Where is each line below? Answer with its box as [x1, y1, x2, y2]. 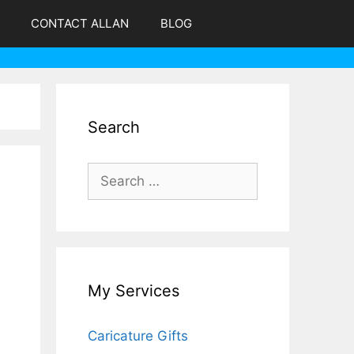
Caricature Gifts [88, 327, 188, 344]
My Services [88, 281, 179, 300]
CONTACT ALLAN [30, 16, 129, 31]
